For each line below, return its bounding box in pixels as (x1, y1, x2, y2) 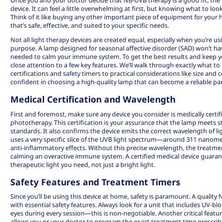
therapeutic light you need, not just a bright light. (10, 160, 156, 169)
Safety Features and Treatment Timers (10, 175, 181, 188)
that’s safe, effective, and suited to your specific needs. (10, 20, 169, 30)
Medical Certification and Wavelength (10, 93, 176, 106)
